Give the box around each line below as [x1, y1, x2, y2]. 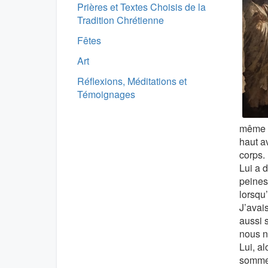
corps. [239, 148, 265, 162]
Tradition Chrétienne [77, 13, 164, 27]
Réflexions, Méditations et [77, 74, 187, 88]
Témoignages [77, 87, 135, 101]
